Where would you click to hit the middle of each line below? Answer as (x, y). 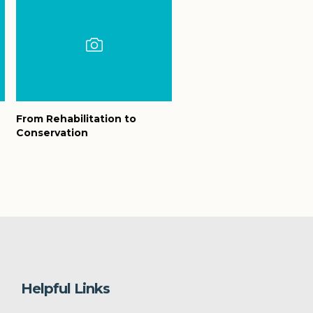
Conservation (52, 132)
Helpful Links (65, 288)
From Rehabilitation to (76, 118)
